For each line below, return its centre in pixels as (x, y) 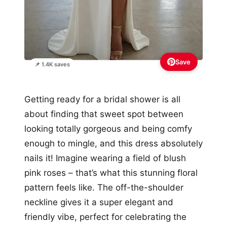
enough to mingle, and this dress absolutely (113, 144)
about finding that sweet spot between (104, 114)
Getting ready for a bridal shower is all (102, 100)
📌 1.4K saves (52, 65)
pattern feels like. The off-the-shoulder (104, 188)
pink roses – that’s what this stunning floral (111, 173)
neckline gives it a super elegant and (99, 202)
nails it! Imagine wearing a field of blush (105, 158)
